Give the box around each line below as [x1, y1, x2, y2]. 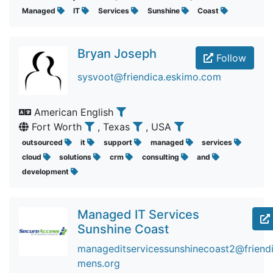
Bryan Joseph [77, 46, 157, 61]
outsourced [21, 138, 65, 147]
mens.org [77, 257, 120, 269]
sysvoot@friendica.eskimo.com [77, 71, 221, 83]
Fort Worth [29, 121, 85, 133]
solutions [59, 152, 94, 161]
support [103, 138, 134, 147]
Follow [213, 52, 246, 64]
